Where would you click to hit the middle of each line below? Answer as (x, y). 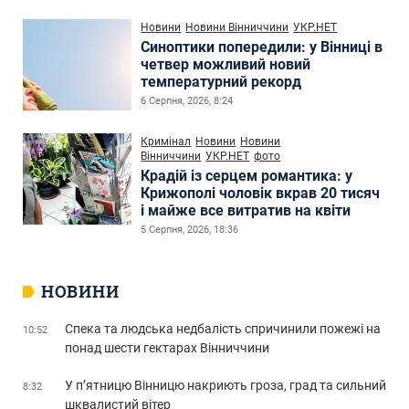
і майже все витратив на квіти (246, 211)
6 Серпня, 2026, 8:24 (187, 101)
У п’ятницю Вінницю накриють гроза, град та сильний (225, 386)
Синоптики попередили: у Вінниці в (262, 47)
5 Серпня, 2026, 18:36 (190, 230)
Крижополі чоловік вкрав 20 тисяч (261, 194)
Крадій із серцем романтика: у (247, 176)
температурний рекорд (221, 82)
